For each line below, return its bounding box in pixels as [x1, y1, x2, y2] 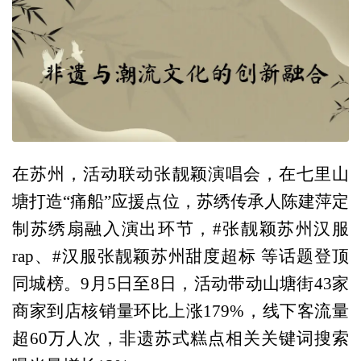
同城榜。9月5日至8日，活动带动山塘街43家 [12, 274, 349, 293]
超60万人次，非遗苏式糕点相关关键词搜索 [12, 329, 349, 347]
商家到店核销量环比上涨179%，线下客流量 [12, 301, 349, 320]
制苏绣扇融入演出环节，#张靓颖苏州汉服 [12, 219, 349, 238]
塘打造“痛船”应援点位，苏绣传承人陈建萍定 [12, 192, 349, 210]
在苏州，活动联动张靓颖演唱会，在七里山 [12, 164, 349, 183]
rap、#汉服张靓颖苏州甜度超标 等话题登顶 [12, 247, 349, 265]
